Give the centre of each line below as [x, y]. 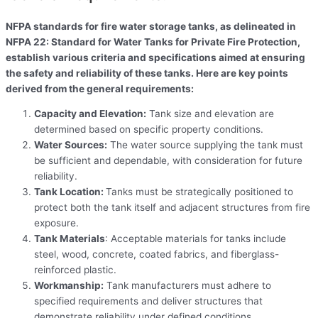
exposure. [56, 223]
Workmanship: [69, 286]
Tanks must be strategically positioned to [199, 192]
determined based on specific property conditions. [149, 130]
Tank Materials [70, 239]
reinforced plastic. [75, 270]
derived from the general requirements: [100, 88]
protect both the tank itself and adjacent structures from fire [172, 208]
